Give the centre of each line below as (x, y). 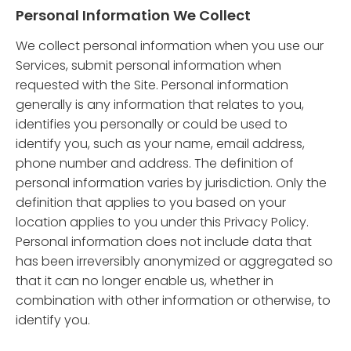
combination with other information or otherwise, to (173, 300)
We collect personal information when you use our (170, 46)
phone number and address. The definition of (155, 163)
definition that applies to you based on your (151, 203)
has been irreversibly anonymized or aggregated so (174, 261)
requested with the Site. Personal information (152, 85)
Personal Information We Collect (133, 15)
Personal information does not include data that (164, 242)
